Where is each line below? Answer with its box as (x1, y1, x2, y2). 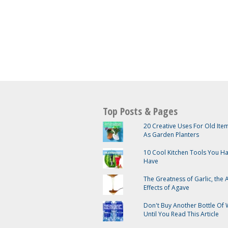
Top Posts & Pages (103, 104, 178, 118)
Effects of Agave (143, 183, 189, 192)
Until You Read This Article (143, 210, 219, 218)
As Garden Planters (143, 130, 199, 139)
